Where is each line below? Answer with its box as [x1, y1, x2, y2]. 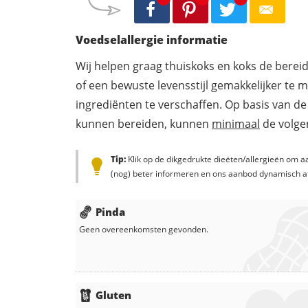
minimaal [212, 116, 260, 132]
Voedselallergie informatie [76, 32, 228, 48]
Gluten [96, 288, 131, 302]
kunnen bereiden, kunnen [76, 116, 212, 132]
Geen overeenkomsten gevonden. [79, 223, 208, 236]
